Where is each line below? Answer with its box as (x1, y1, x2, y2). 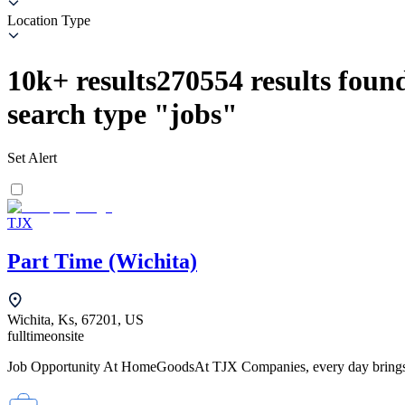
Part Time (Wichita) (7, 250, 197, 274)
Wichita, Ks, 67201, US (7, 312, 144, 328)
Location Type (7, 12, 90, 28)
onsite (51, 328, 84, 344)
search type (7, 97, 146, 130)
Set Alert (7, 150, 57, 166)
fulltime (7, 328, 51, 344)
